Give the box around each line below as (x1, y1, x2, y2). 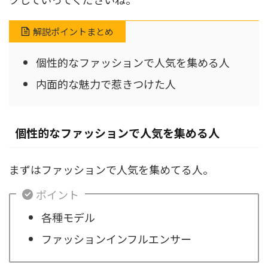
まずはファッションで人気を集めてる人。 (9, 162, 214, 178)
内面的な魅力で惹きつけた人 (36, 75, 176, 92)
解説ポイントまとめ (33, 25, 114, 38)
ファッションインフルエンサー (41, 230, 191, 246)
